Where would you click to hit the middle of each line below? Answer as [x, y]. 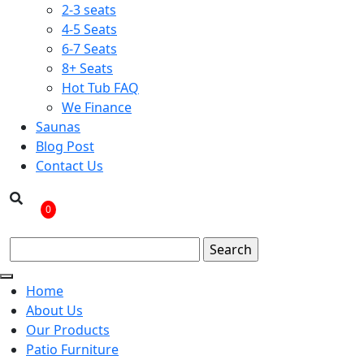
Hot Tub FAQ [100, 88]
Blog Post [65, 146]
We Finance [97, 107]
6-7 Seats [89, 49]
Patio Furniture [72, 349]
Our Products [68, 330]
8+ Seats [87, 68]
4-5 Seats [89, 29]
